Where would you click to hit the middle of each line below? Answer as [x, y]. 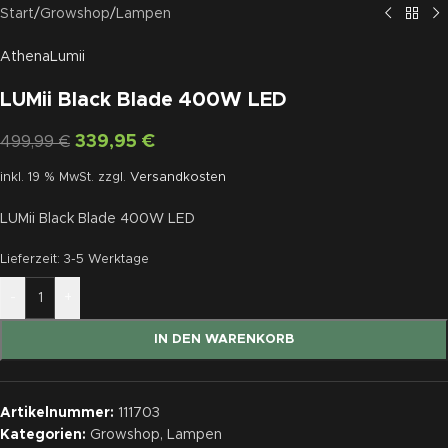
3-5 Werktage [106, 259]
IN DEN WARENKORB [224, 339]
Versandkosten [178, 177]
